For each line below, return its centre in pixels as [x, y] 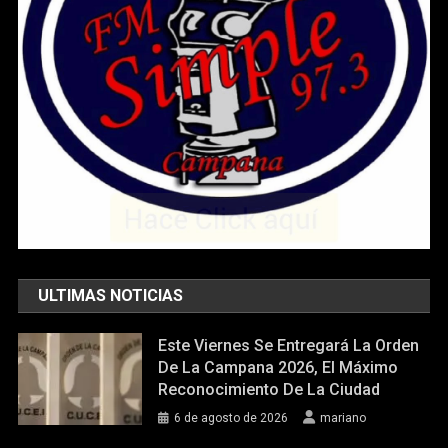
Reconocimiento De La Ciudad [269, 389]
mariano [343, 417]
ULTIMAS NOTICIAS [111, 295]
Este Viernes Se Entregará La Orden [289, 345]
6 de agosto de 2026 [231, 417]
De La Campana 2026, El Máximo [278, 367]
